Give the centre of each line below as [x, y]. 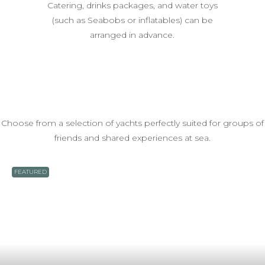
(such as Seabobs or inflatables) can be [132, 20]
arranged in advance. [132, 35]
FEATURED [30, 172]
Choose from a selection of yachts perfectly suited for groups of [132, 123]
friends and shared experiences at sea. [132, 138]
